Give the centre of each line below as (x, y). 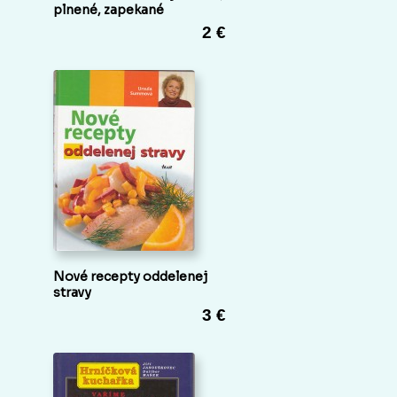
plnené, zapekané (109, 10)
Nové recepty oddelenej (130, 277)
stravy (72, 293)
